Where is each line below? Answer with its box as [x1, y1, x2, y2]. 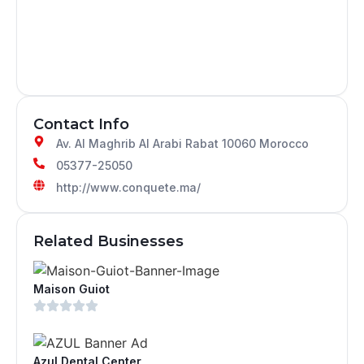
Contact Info [33, 115, 129, 133]
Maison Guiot [33, 281, 110, 296]
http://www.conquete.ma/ [55, 180, 201, 194]
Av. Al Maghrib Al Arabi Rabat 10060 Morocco [55, 136, 309, 150]
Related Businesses [33, 232, 184, 250]
